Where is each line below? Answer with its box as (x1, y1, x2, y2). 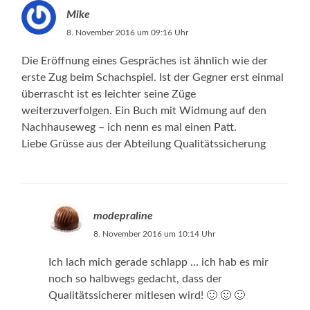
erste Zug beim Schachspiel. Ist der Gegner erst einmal (21, 71, 284, 83)
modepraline (93, 210, 153, 221)
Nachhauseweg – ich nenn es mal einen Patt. (21, 121, 237, 133)
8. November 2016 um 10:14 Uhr (93, 229, 215, 238)
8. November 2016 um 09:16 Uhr (66, 28, 189, 37)
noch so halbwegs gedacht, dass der (48, 273, 222, 284)
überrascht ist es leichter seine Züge (21, 88, 197, 100)
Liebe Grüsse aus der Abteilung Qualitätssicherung (21, 138, 266, 149)
